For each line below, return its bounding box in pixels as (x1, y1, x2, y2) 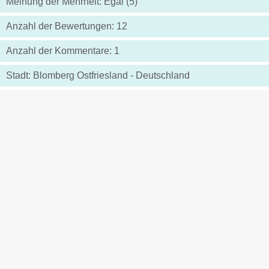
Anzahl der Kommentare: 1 (6, 46, 119, 56)
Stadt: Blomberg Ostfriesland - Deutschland (6, 70, 190, 81)
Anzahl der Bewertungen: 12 (6, 21, 127, 32)
